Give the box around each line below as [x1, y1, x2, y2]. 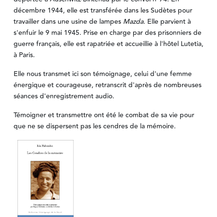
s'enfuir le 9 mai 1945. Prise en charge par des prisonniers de [14, 28, 201, 39]
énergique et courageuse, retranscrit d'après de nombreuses [14, 80, 201, 91]
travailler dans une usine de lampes [14, 16, 123, 28]
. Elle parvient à [143, 16, 191, 28]
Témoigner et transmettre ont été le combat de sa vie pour [14, 110, 194, 121]
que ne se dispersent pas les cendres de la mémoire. [14, 121, 176, 132]
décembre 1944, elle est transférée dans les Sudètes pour [14, 5, 192, 16]
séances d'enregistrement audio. [14, 91, 114, 102]
